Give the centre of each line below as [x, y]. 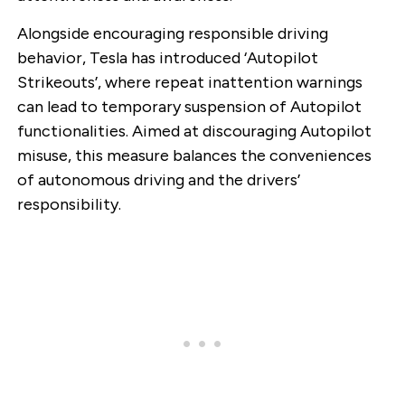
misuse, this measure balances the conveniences [194, 155]
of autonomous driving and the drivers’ [158, 179]
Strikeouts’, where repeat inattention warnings [189, 82]
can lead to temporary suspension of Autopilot [189, 106]
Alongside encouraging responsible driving [172, 33]
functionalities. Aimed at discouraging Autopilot [194, 131]
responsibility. [69, 204]
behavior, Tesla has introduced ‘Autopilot [167, 57]
